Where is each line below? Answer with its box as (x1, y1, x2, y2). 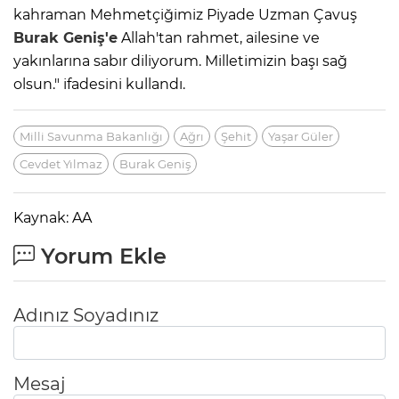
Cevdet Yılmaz (20, 157, 102, 172)
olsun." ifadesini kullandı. (13, 76, 185, 94)
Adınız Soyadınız (13, 305, 159, 327)
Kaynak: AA (13, 209, 92, 227)
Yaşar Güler (268, 129, 333, 144)
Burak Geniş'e (13, 29, 118, 47)
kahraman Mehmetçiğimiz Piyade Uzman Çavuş (13, 6, 357, 24)
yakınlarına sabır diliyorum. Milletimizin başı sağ (13, 53, 347, 70)
